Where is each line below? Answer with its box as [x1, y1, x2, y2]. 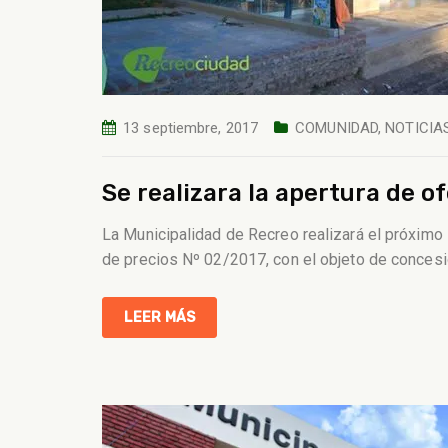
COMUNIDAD [295, 119, 379, 137]
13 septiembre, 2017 [123, 119, 259, 137]
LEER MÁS [124, 309, 195, 326]
